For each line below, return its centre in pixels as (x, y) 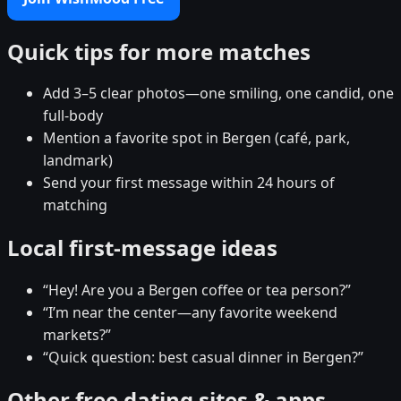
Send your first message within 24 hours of (189, 183)
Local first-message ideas (142, 248)
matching (75, 205)
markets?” (77, 335)
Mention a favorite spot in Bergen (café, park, (196, 138)
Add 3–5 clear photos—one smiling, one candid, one (218, 94)
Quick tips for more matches (159, 51)
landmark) (78, 161)
